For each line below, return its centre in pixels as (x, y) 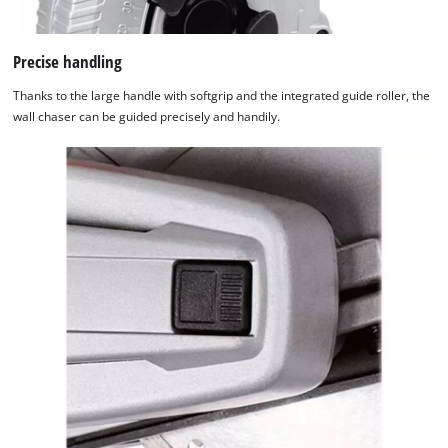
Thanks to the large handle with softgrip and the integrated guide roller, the (222, 95)
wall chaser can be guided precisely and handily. (147, 116)
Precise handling (68, 62)
